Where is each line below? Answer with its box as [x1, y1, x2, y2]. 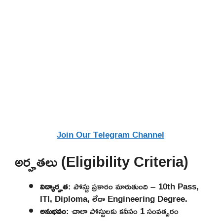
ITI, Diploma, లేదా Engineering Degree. [40, 190, 187, 207]
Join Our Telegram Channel [57, 126, 164, 143]
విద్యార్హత [40, 178, 68, 194]
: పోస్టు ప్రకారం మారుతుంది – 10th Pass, [68, 178, 199, 194]
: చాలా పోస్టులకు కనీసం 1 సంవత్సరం [66, 202, 179, 219]
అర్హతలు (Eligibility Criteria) [15, 147, 188, 175]
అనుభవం [40, 202, 66, 219]
